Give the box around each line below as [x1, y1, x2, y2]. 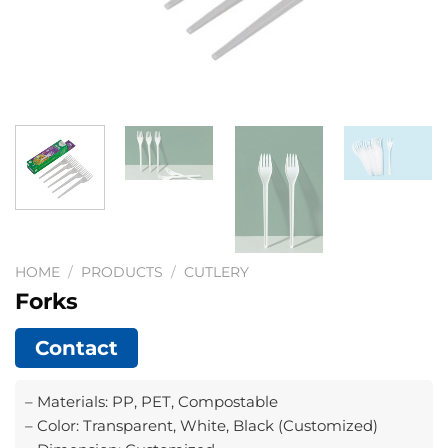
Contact [35, 335, 118, 360]
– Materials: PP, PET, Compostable [25, 391, 278, 411]
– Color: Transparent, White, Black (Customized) [25, 415, 378, 435]
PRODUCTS [81, 264, 164, 281]
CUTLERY [184, 264, 250, 281]
